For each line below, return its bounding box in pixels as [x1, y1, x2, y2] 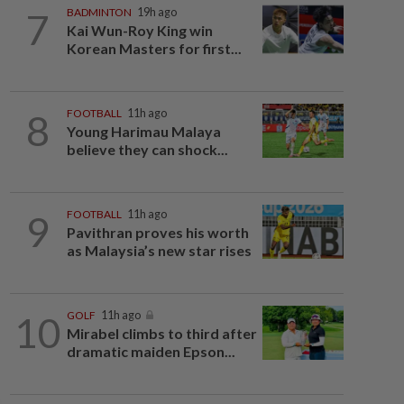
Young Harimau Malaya [66, 123, 221, 140]
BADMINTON [66, 5, 132, 19]
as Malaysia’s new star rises [66, 242, 252, 259]
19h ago [136, 5, 177, 19]
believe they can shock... [66, 141, 228, 158]
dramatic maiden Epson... [66, 343, 235, 360]
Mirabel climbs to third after [66, 325, 257, 342]
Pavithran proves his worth [66, 224, 249, 241]
